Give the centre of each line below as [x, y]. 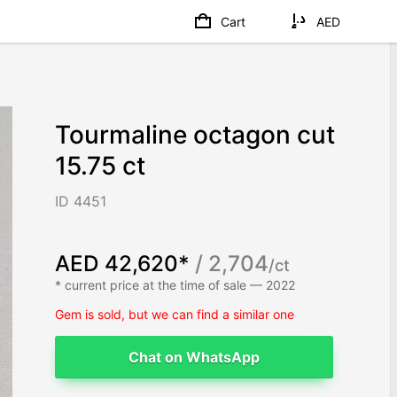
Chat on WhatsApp [195, 357]
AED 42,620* [123, 263]
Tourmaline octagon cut [195, 135]
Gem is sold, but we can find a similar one [175, 314]
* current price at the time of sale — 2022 [175, 284]
